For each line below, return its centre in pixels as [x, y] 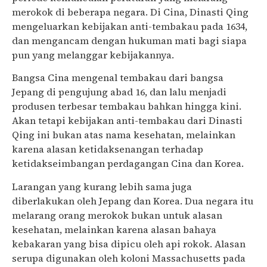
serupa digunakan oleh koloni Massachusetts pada [129, 258]
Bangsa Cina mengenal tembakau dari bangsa [118, 78]
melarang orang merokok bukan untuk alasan [117, 215]
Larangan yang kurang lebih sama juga [102, 186]
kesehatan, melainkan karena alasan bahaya [114, 229]
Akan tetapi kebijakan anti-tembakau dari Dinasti [127, 121]
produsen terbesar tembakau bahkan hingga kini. [127, 106]
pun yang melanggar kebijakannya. [93, 55]
